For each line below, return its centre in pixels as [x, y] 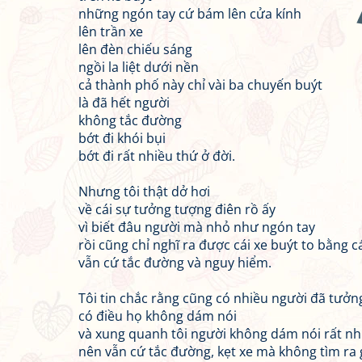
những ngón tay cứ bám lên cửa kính [190, 14]
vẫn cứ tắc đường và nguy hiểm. [175, 263]
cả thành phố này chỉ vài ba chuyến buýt [200, 85]
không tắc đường [130, 120]
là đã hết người [124, 103]
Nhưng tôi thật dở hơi [144, 192]
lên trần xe [111, 32]
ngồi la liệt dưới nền [139, 67]
